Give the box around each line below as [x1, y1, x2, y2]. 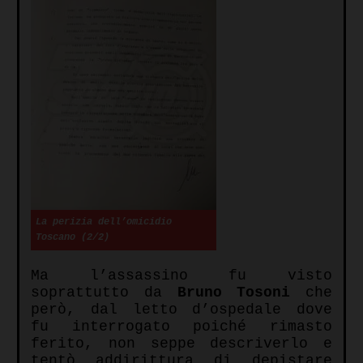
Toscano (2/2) [35, 232, 109, 244]
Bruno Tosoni [177, 284, 291, 301]
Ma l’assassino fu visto [31, 267, 332, 284]
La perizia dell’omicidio [35, 216, 172, 228]
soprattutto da [31, 284, 177, 301]
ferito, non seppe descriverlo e [31, 335, 332, 352]
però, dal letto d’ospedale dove [31, 301, 332, 318]
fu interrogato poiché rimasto [31, 318, 332, 335]
